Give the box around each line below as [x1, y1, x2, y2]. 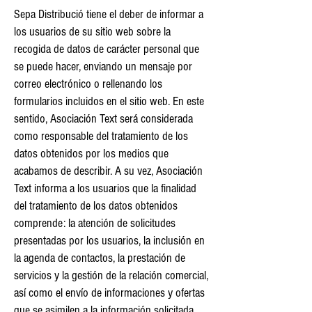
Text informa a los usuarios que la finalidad [14, 180, 196, 196]
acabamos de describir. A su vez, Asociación [14, 163, 203, 178]
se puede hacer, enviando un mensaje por [14, 58, 192, 74]
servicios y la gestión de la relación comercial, [14, 267, 208, 283]
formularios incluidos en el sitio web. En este [14, 93, 204, 109]
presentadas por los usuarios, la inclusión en [14, 233, 205, 248]
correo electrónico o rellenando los [14, 76, 162, 91]
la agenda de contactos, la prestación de [14, 250, 185, 265]
